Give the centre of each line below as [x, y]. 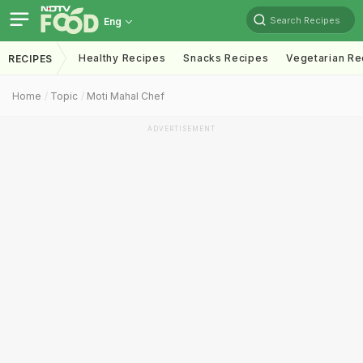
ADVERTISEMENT [181, 129]
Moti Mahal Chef [126, 96]
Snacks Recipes [226, 58]
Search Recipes [305, 20]
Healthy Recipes [122, 58]
